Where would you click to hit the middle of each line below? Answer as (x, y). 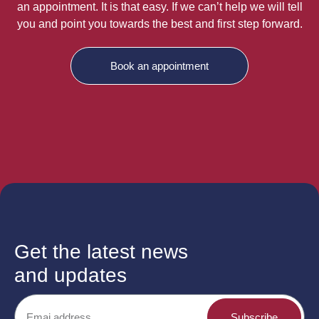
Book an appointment (159, 66)
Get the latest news (101, 252)
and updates (70, 276)
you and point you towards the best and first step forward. (159, 24)
